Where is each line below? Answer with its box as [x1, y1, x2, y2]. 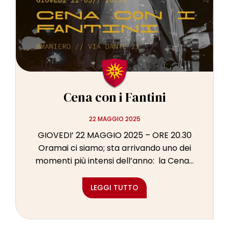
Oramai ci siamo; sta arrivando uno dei [38, 142, 191, 154]
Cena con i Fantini [63, 88, 166, 106]
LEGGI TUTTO [90, 182, 139, 193]
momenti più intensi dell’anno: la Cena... [35, 155, 194, 167]
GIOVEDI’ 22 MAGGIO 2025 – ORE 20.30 [37, 129, 192, 142]
